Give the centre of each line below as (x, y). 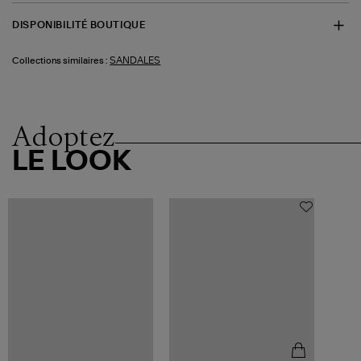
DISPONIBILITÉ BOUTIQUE (79, 25)
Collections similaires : (60, 60)
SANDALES (135, 60)
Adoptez (64, 136)
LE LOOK (72, 162)
